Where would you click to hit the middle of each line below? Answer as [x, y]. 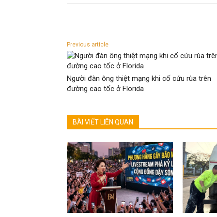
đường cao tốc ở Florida [105, 89]
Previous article [88, 45]
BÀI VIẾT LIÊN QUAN [103, 122]
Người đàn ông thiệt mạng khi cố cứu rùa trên [139, 79]
